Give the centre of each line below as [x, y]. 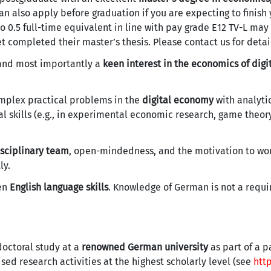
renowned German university [145, 247]
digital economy [178, 100]
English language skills [59, 187]
